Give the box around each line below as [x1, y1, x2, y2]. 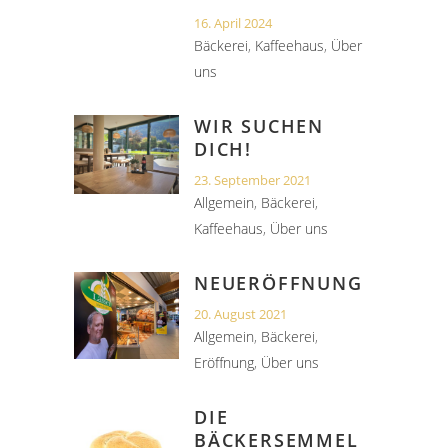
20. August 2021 [194, 305, 287, 323]
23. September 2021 [194, 171, 311, 189]
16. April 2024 [194, 14, 272, 32]
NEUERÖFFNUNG [194, 271, 363, 295]
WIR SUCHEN [194, 114, 324, 138]
